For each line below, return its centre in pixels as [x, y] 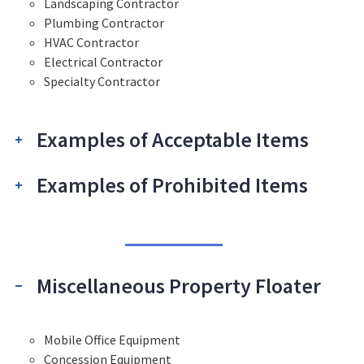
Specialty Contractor [102, 82]
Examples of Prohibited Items [172, 185]
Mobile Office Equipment [112, 340]
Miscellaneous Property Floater [179, 286]
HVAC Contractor [91, 43]
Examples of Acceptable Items [173, 140]
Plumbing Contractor [104, 23]
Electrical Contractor [103, 62]
